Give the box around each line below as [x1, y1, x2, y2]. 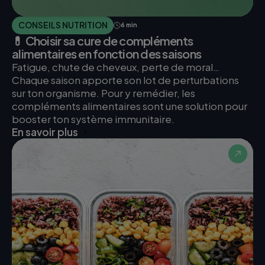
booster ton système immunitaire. [12, 112, 174, 125]
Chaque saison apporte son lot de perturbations [12, 73, 239, 86]
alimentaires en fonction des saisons [12, 46, 201, 61]
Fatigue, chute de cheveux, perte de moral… [12, 60, 219, 73]
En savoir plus [12, 125, 78, 138]
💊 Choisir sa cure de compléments [12, 33, 193, 48]
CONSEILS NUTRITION [18, 20, 108, 31]
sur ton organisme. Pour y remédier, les [12, 86, 195, 99]
